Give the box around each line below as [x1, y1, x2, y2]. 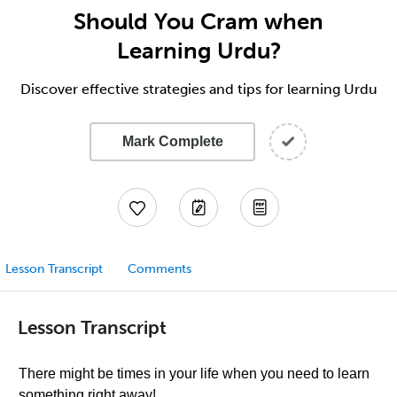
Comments [128, 261, 191, 276]
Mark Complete [121, 134, 223, 149]
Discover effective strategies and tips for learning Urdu [19, 81, 378, 97]
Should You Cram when [74, 7, 323, 35]
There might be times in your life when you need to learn [19, 366, 370, 381]
